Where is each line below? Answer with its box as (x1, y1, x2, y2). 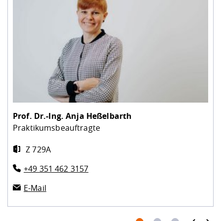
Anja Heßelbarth (66, 110, 132, 121)
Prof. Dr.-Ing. (13, 110, 66, 121)
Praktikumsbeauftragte (13, 122, 100, 133)
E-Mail (24, 182, 46, 193)
